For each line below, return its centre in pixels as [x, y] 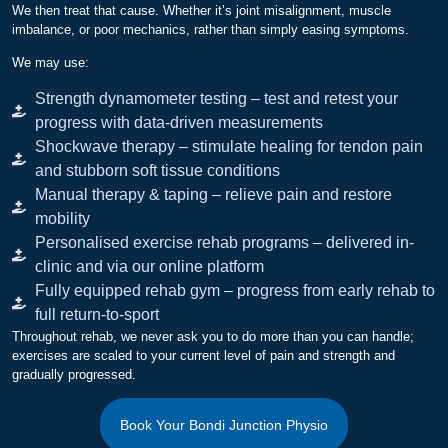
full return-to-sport [96, 314]
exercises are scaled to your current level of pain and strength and [203, 355]
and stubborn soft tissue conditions [157, 170]
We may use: [50, 63]
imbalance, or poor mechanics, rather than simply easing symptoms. [210, 30]
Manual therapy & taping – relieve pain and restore [213, 194]
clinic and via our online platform [149, 266]
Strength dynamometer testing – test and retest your [216, 98]
